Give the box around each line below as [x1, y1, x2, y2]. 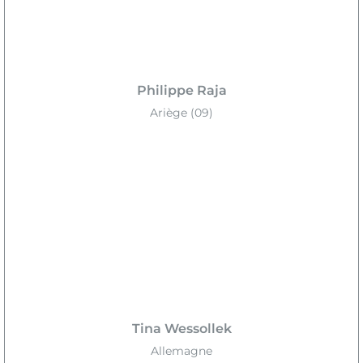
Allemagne [151, 343, 212, 358]
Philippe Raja [136, 82, 227, 98]
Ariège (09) [150, 105, 213, 120]
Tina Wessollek [131, 320, 232, 336]
